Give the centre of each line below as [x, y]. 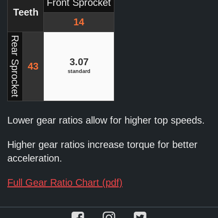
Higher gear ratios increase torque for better [102, 145]
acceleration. [35, 158]
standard [79, 71]
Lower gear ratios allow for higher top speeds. [106, 120]
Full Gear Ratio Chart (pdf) [65, 183]
